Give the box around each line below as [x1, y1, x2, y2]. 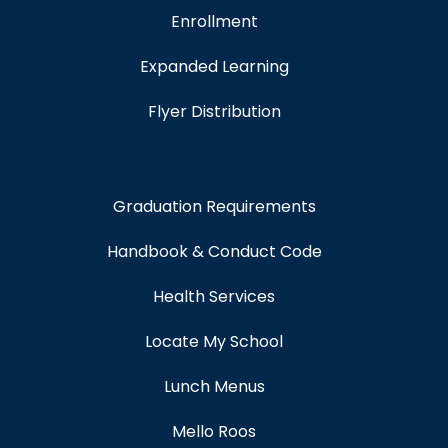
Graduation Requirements [112, 195, 316, 219]
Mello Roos [172, 420, 256, 444]
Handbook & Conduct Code [106, 240, 322, 264]
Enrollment [170, 10, 258, 34]
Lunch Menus [163, 375, 265, 399]
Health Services [153, 285, 275, 309]
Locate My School [145, 330, 283, 354]
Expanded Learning [139, 55, 289, 79]
